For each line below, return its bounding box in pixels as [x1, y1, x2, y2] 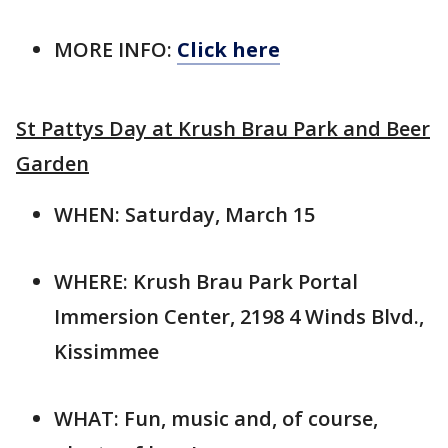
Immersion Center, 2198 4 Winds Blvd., [54, 302, 424, 330]
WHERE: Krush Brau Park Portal [54, 267, 358, 295]
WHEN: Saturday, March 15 [54, 200, 315, 228]
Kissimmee [54, 337, 159, 365]
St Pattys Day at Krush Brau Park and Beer [16, 114, 430, 142]
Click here [177, 35, 280, 63]
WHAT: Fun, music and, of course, [54, 404, 378, 432]
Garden [16, 149, 89, 177]
